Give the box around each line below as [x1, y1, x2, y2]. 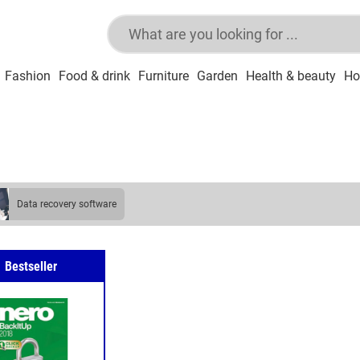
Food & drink [59, 68, 130, 84]
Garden [197, 68, 238, 84]
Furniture [138, 68, 189, 84]
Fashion [5, 68, 51, 84]
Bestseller [5, 259, 58, 274]
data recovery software [23, 198, 117, 210]
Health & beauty [246, 68, 336, 84]
